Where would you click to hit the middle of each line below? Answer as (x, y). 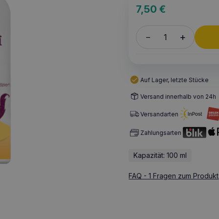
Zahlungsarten (161, 132)
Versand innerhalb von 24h (178, 96)
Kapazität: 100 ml (160, 155)
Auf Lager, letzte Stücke (175, 80)
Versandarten (160, 114)
